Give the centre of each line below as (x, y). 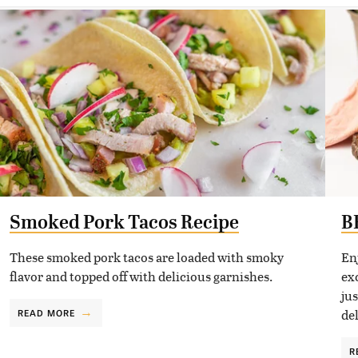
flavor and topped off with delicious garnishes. (141, 276)
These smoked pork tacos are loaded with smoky (146, 257)
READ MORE (46, 312)
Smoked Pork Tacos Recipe (124, 222)
